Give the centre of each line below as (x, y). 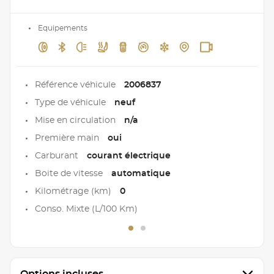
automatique (141, 173)
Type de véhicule (72, 102)
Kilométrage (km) (74, 191)
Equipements (63, 28)
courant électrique (129, 156)
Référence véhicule (76, 85)
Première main (68, 138)
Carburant (58, 156)
